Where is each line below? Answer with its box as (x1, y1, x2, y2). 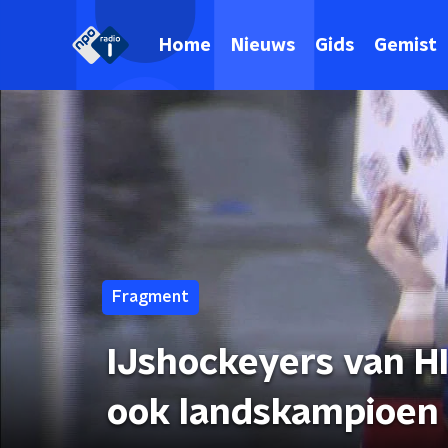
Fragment (112, 289, 189, 305)
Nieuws (231, 36, 295, 55)
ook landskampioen (107, 395, 439, 431)
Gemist (374, 36, 437, 55)
